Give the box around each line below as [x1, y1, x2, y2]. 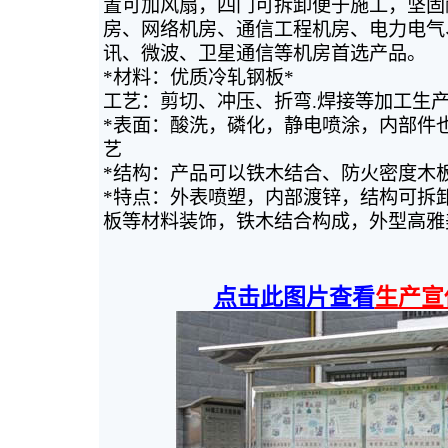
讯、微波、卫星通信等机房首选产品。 [102, 43, 426, 64]
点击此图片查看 [213, 285, 375, 310]
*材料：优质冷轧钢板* [102, 67, 294, 88]
